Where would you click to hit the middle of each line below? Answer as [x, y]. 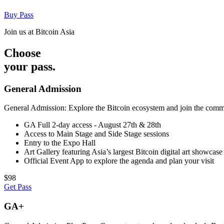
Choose [22, 53]
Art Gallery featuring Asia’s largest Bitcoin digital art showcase [123, 152]
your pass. [30, 66]
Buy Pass [19, 14]
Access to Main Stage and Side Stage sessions [96, 134]
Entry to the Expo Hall [60, 143]
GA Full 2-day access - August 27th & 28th [92, 125]
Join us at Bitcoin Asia [39, 31]
